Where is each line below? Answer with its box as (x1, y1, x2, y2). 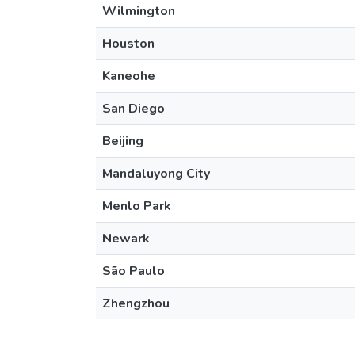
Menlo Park (102, 197, 171, 215)
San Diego (102, 100, 165, 117)
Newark (102, 230, 150, 247)
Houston (102, 35, 155, 52)
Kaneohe (102, 67, 155, 85)
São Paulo (102, 262, 165, 280)
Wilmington (102, 2, 175, 20)
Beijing (102, 132, 143, 150)
